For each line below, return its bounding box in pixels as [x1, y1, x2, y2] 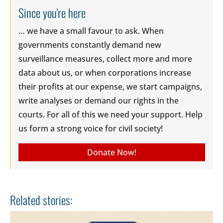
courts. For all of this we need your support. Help [18, 109, 203, 120]
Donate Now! [87, 146, 136, 158]
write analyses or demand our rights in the [18, 95, 179, 106]
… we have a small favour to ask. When [18, 25, 164, 36]
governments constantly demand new [18, 39, 161, 50]
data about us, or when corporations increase [18, 67, 191, 78]
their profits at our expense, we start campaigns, [18, 81, 202, 92]
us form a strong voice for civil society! [18, 122, 163, 134]
